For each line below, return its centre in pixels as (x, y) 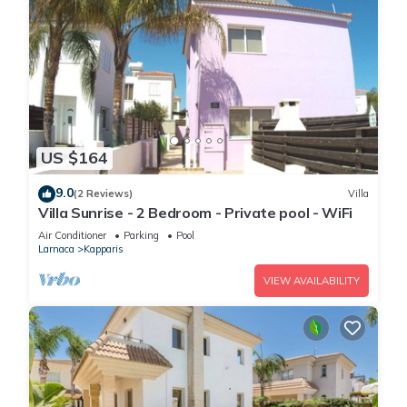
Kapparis (104, 248)
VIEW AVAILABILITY (312, 280)
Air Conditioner (72, 235)
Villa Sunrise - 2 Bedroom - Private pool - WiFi (195, 212)
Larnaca (56, 248)
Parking (141, 235)
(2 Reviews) (103, 194)
